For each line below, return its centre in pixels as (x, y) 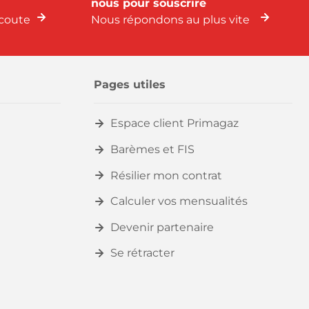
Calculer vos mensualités (179, 201)
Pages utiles (130, 85)
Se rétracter (142, 253)
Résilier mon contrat (166, 175)
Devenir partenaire (162, 227)
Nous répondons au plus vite (170, 20)
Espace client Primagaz (175, 123)
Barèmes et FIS (152, 149)
